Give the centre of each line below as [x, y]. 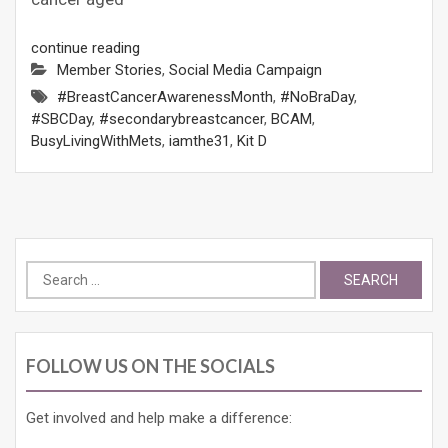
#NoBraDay [317, 96]
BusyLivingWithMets [96, 140]
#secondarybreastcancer [181, 118]
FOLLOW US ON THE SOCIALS [150, 365]
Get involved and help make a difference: [159, 417]
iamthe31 [199, 140]
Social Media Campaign [245, 69]
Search [48, 270]
